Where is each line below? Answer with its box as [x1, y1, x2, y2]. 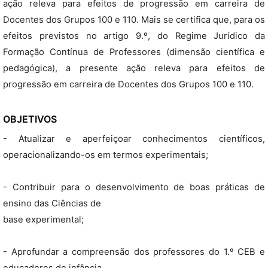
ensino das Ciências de [3, 198, 101, 209]
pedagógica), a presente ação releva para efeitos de [3, 63, 265, 74]
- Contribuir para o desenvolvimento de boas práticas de [3, 182, 265, 193]
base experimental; [3, 214, 84, 225]
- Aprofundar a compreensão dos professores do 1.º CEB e [3, 246, 265, 257]
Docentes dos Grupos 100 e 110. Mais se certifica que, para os [3, 14, 265, 25]
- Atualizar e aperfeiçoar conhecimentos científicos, [3, 133, 265, 144]
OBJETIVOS [3, 113, 57, 125]
